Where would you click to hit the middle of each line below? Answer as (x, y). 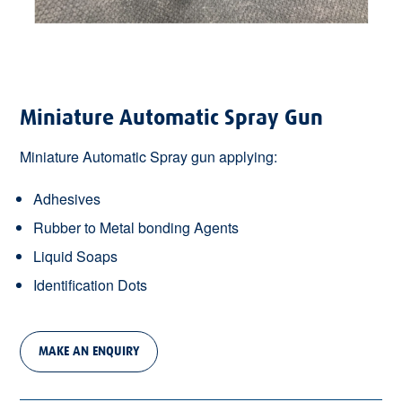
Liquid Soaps (76, 256)
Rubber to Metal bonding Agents (136, 227)
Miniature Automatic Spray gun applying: (149, 156)
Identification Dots (91, 284)
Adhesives (67, 198)
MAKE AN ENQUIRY (89, 351)
